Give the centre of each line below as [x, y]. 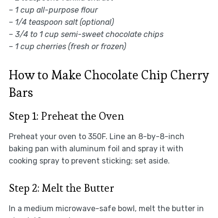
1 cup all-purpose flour [56, 10]
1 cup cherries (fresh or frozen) [70, 46]
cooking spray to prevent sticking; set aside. [89, 161]
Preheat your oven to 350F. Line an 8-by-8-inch [96, 136]
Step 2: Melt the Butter [61, 188]
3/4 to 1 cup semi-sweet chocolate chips [89, 34]
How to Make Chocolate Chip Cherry [109, 75]
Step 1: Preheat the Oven [66, 116]
